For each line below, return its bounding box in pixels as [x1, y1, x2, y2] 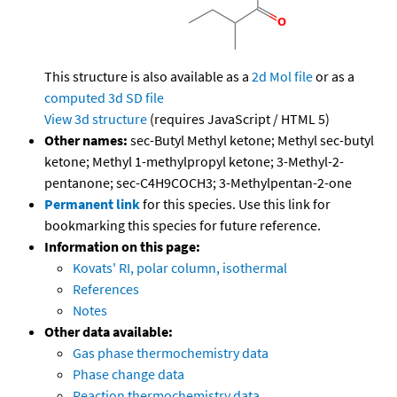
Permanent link [44, 195, 140, 214]
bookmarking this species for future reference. [44, 216, 321, 235]
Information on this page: [44, 237, 200, 256]
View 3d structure [44, 110, 147, 128]
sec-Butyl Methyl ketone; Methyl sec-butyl [128, 131, 374, 150]
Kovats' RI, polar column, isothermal [73, 259, 287, 277]
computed [44, 89, 105, 107]
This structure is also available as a [44, 67, 252, 86]
